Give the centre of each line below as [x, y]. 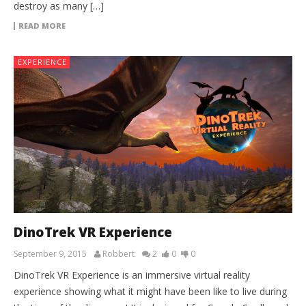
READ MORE [42, 26]
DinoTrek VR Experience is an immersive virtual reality [132, 275]
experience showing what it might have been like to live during [150, 291]
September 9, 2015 [50, 253]
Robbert [119, 253]
